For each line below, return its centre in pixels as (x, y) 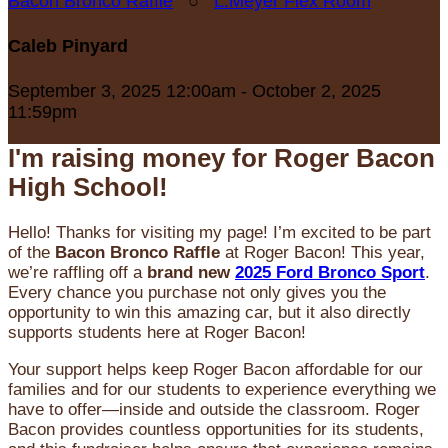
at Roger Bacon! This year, (322, 253)
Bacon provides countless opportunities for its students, (216, 430)
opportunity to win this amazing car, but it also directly (209, 313)
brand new (191, 273)
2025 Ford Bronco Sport (330, 273)
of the (31, 253)
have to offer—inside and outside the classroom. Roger (214, 410)
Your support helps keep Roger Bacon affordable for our (215, 370)
